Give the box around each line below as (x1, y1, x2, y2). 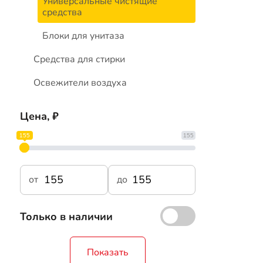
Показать (87, 246, 129, 259)
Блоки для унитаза (42, 29, 125, 43)
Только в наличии (20, 210, 113, 224)
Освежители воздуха (33, 76, 127, 90)
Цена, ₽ (20, 109, 59, 123)
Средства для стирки (33, 53, 126, 66)
